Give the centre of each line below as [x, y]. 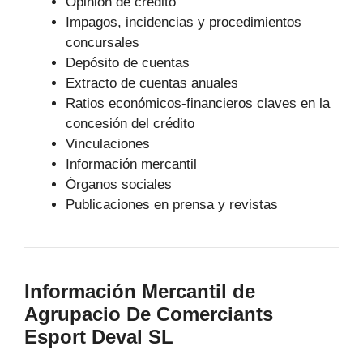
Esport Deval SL [99, 336]
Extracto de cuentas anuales [152, 83]
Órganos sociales [119, 184]
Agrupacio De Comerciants [149, 314]
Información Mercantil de [140, 291]
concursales [102, 42]
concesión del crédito [130, 123]
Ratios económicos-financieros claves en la [198, 103]
